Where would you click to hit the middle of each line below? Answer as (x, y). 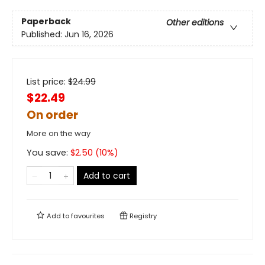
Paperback (46, 22)
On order (52, 115)
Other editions (195, 23)
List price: (47, 81)
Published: (43, 35)
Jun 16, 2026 (89, 35)
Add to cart (107, 175)
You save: (49, 152)
